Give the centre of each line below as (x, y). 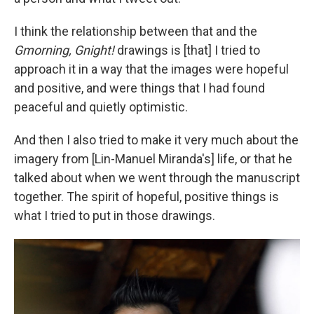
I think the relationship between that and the (136, 31)
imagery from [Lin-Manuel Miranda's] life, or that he (153, 158)
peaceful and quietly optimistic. (101, 107)
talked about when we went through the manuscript (157, 177)
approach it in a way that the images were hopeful (151, 69)
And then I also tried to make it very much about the (156, 139)
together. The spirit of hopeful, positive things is (146, 196)
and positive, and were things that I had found (139, 88)
